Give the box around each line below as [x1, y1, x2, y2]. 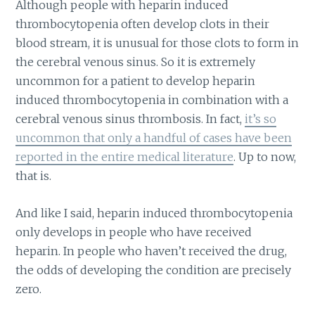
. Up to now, [233, 150, 297, 165]
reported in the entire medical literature [15, 150, 234, 165]
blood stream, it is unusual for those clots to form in [15, 36, 300, 51]
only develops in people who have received [15, 224, 252, 239]
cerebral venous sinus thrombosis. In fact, [15, 112, 245, 127]
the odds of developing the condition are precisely [15, 262, 292, 277]
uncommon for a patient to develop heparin [15, 74, 256, 89]
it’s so [245, 112, 277, 127]
